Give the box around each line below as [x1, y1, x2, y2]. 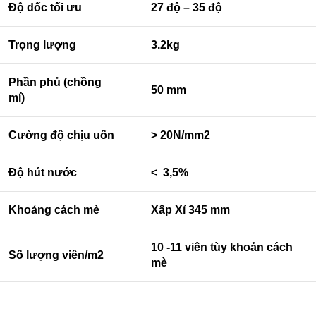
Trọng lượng [8, 38, 76, 51]
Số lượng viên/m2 [8, 248, 104, 261]
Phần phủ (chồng [8, 75, 102, 88]
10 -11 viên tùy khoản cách [151, 241, 293, 253]
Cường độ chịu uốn [8, 128, 114, 141]
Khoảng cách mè [8, 203, 99, 216]
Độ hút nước [8, 166, 77, 178]
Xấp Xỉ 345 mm [151, 203, 230, 216]
